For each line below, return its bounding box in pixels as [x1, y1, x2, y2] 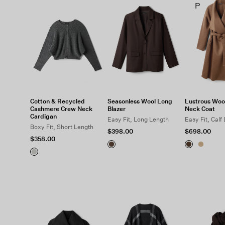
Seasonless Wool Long [107, 97, 172, 105]
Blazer [107, 105, 126, 113]
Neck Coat [184, 105, 215, 113]
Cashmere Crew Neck [30, 105, 92, 113]
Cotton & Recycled [30, 97, 85, 105]
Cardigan [30, 113, 57, 120]
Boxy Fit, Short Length [30, 123, 93, 131]
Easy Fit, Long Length [107, 116, 169, 123]
